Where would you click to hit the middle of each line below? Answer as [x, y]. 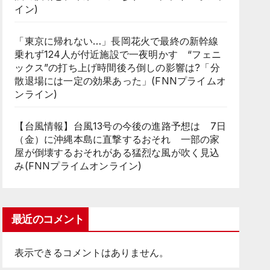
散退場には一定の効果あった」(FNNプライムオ [120, 81]
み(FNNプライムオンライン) [78, 166]
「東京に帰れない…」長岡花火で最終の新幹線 [117, 41]
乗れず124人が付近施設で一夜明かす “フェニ [118, 54]
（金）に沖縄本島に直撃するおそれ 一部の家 [117, 139]
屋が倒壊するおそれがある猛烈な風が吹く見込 [117, 152]
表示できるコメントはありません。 [92, 253]
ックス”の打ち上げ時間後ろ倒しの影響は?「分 [117, 67]
